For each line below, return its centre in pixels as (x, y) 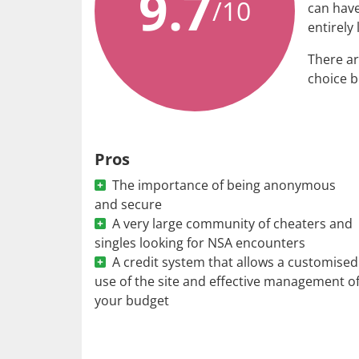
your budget (132, 300)
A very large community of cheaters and (232, 223)
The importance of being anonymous (224, 185)
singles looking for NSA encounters (200, 242)
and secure (128, 204)
